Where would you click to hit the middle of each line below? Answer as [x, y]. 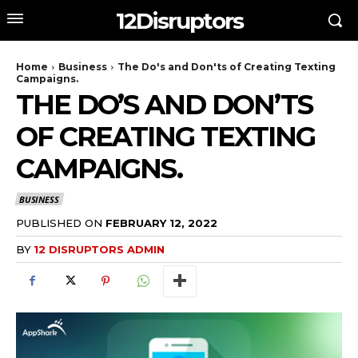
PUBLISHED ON [59, 223]
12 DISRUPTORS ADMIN [99, 249]
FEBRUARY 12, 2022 [161, 223]
